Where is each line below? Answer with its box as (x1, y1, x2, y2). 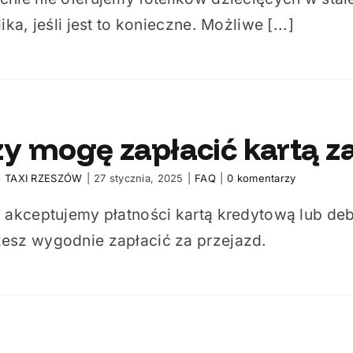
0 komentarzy (227, 172, 296, 184)
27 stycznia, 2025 (93, 172, 184, 184)
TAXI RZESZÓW (5, 172, 83, 184)
